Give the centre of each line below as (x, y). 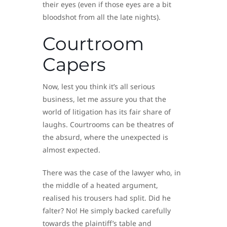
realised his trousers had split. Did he (107, 198)
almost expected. (71, 149)
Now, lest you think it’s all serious (99, 86)
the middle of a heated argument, (100, 185)
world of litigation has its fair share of (107, 111)
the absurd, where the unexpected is (105, 137)
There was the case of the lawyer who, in (112, 172)
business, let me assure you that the (104, 99)
